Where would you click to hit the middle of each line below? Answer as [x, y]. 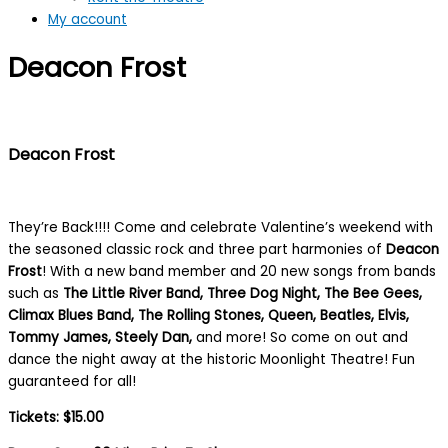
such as [35, 294]
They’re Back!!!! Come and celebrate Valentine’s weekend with [220, 228]
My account [87, 20]
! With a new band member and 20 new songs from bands [239, 272]
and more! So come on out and [302, 338]
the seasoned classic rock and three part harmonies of [197, 250]
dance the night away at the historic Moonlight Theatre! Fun [211, 360]
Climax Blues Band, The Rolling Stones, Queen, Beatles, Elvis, [208, 316]
